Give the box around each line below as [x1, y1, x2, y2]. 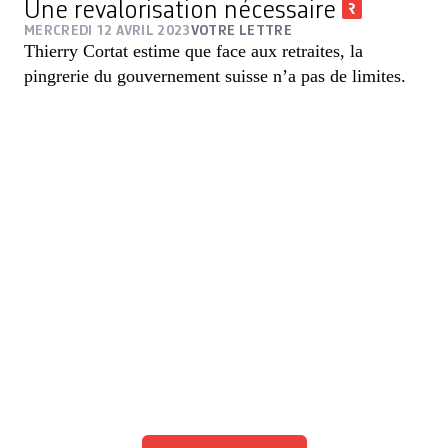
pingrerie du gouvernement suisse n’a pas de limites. [24, 66, 406, 87]
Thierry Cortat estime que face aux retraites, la [24, 41, 363, 62]
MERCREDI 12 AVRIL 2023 [24, 24, 191, 39]
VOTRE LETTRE [190, 24, 292, 39]
